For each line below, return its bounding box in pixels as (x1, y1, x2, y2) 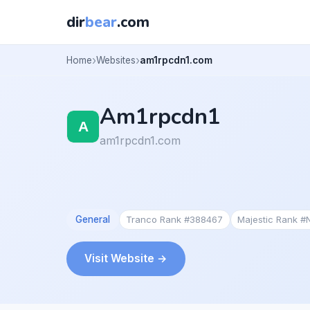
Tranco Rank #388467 (126, 213, 224, 225)
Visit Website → (84, 251, 167, 265)
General (75, 213, 110, 225)
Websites (96, 54, 136, 66)
